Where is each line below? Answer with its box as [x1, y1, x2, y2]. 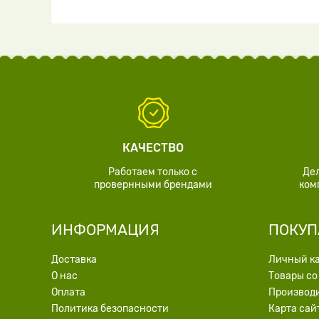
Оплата [51, 286, 85, 298]
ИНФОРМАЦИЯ [51, 221, 159, 239]
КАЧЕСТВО [122, 141, 184, 155]
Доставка [51, 253, 97, 266]
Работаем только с [108, 166, 197, 178]
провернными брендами [93, 179, 212, 191]
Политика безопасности [51, 303, 169, 315]
